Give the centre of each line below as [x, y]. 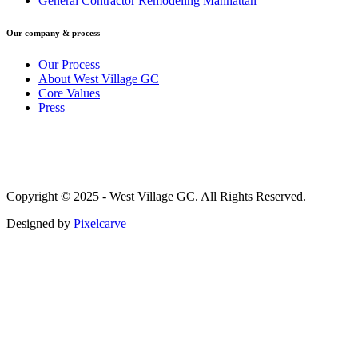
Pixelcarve [100, 224]
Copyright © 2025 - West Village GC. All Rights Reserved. [156, 197]
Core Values [69, 93]
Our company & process [53, 33]
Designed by [40, 224]
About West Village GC [99, 79]
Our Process [69, 65]
